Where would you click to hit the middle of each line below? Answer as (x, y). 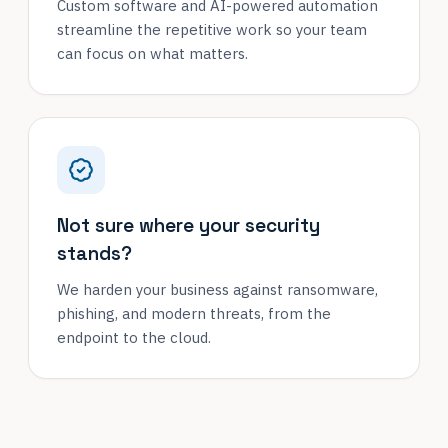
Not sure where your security (188, 225)
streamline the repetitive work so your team (212, 29)
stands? (94, 253)
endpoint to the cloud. (134, 337)
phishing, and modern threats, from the (194, 313)
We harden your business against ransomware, (217, 289)
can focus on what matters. (152, 53)
